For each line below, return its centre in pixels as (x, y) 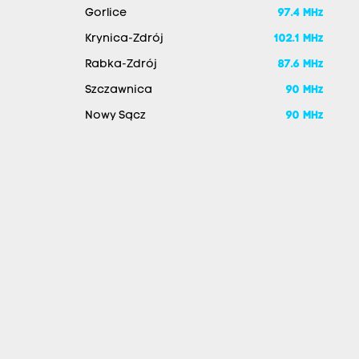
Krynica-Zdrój (124, 39)
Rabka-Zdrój (121, 65)
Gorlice (105, 14)
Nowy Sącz (115, 116)
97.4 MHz (301, 14)
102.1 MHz (298, 39)
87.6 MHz (301, 65)
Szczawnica (118, 91)
